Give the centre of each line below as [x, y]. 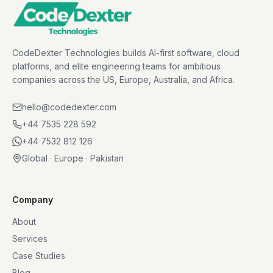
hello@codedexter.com [69, 107]
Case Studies [39, 256]
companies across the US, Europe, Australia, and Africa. [123, 80]
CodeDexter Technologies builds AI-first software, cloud [126, 53]
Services [30, 239]
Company [33, 200]
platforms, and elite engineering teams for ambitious [116, 66]
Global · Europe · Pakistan [73, 158]
